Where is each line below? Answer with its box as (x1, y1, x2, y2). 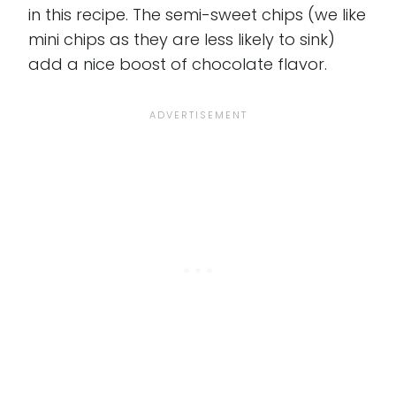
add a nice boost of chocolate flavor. (28, 52, 327, 75)
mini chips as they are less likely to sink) (28, 27, 335, 50)
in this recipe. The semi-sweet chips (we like (28, 3, 366, 26)
